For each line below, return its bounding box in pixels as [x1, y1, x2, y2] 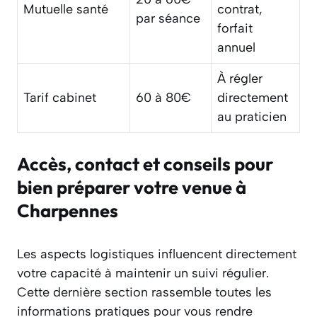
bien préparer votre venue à [17, 175, 246, 200]
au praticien [217, 109, 287, 125]
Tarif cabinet [23, 90, 96, 106]
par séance [136, 11, 200, 27]
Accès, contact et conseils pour [17, 152, 273, 176]
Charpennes [17, 199, 118, 223]
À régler [217, 71, 263, 87]
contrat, [217, 1, 263, 18]
